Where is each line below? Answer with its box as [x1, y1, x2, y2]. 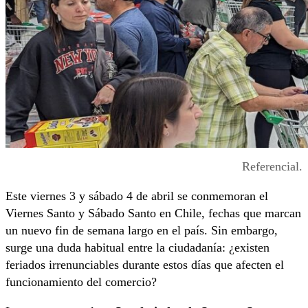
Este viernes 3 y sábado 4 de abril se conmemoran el [5, 188, 268, 203]
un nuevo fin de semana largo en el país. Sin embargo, [5, 223, 278, 237]
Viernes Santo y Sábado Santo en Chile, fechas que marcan [5, 206, 301, 220]
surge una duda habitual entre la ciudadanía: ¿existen [5, 240, 269, 254]
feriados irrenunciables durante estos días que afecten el [5, 257, 284, 272]
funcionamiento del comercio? [5, 274, 157, 289]
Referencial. [242, 159, 302, 173]
